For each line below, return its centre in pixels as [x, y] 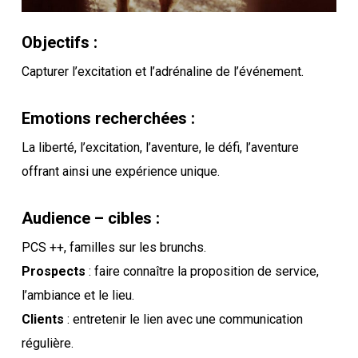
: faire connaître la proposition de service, [202, 271]
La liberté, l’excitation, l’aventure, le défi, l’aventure [160, 147]
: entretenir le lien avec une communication [183, 319]
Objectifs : [59, 42]
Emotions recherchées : [108, 118]
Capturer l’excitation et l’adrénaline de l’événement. [162, 71]
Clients [42, 319]
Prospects [53, 271]
